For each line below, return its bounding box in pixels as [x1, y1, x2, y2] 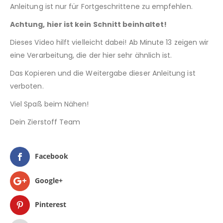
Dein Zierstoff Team [10, 117, 81, 127]
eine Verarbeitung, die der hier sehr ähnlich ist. [10, 50, 172, 61]
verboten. [10, 81, 44, 92]
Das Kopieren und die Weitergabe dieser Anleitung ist [10, 68, 196, 79]
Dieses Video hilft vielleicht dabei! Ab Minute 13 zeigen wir [10, 37, 209, 48]
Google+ [35, 175, 63, 185]
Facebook [35, 151, 68, 161]
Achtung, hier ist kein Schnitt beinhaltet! [10, 19, 167, 30]
